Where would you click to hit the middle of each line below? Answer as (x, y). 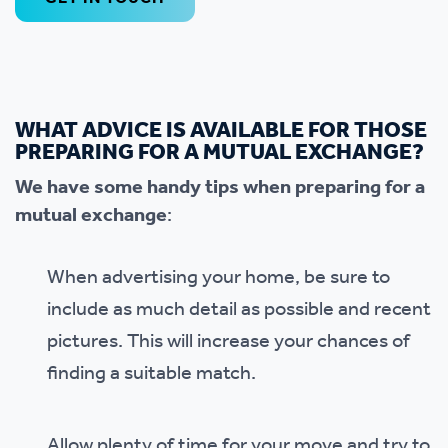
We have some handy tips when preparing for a (220, 188)
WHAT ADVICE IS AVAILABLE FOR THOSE (221, 131)
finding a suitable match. (151, 374)
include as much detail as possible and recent (239, 310)
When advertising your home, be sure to (218, 278)
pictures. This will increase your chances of (228, 342)
